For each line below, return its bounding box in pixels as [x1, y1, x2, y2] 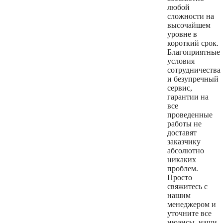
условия [167, 57, 195, 66]
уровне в [167, 30, 197, 39]
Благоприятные [167, 48, 220, 57]
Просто [167, 173, 192, 182]
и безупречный [167, 75, 219, 84]
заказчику [167, 137, 201, 146]
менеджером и [167, 200, 216, 209]
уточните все [167, 209, 212, 218]
